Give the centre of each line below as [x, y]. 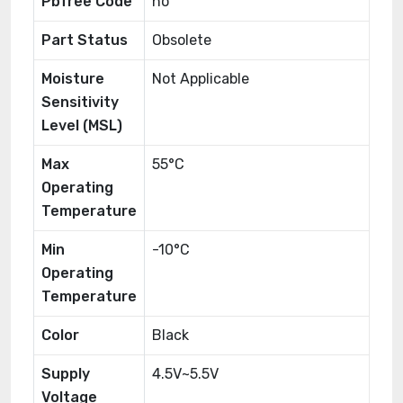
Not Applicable [201, 79]
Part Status [85, 40]
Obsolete [182, 40]
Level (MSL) [82, 125]
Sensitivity [80, 102]
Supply [66, 374]
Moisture [73, 79]
